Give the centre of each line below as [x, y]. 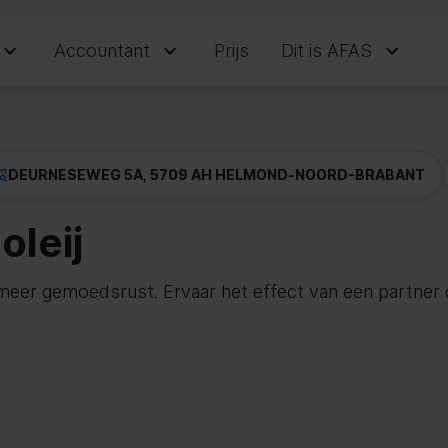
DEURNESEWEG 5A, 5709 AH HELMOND [148, 174]
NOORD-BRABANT [360, 174]
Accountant [102, 50]
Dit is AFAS [326, 50]
